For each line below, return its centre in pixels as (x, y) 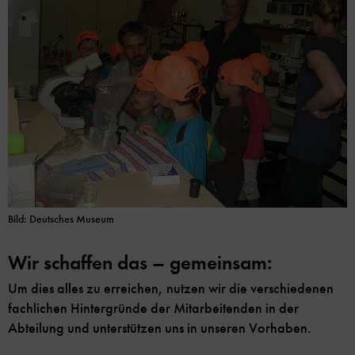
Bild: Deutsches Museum (61, 219)
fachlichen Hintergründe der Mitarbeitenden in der (153, 308)
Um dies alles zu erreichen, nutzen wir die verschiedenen (171, 288)
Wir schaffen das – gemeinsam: (140, 262)
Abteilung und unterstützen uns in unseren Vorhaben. (163, 328)
